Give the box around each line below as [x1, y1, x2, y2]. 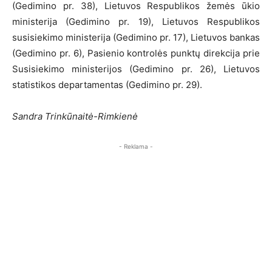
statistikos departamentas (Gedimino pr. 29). [12, 79, 202, 91]
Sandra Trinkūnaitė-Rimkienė [12, 110, 138, 123]
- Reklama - [119, 143, 153, 151]
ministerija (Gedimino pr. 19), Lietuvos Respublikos [12, 16, 260, 28]
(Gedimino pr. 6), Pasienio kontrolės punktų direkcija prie [12, 47, 260, 59]
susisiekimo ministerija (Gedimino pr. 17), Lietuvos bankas [12, 32, 260, 44]
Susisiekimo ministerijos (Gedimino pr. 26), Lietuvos [12, 63, 260, 75]
